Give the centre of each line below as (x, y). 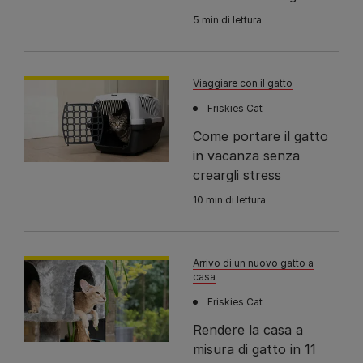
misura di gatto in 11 (255, 350)
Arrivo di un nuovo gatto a (254, 263)
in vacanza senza (247, 156)
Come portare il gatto (261, 137)
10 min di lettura (230, 200)
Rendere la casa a (248, 330)
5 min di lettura (228, 20)
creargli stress (237, 175)
